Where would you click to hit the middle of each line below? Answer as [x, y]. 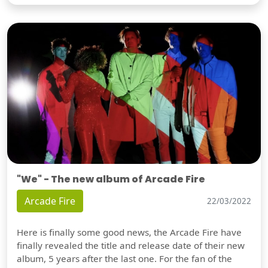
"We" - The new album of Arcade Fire [111, 179]
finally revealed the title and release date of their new [131, 246]
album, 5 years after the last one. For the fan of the [124, 259]
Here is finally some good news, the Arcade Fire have [129, 232]
